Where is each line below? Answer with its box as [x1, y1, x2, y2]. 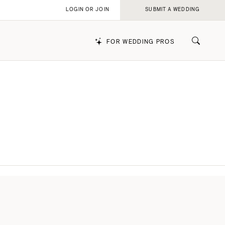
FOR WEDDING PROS [106, 39, 175, 45]
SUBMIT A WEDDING [145, 7, 200, 13]
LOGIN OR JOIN [66, 7, 109, 13]
